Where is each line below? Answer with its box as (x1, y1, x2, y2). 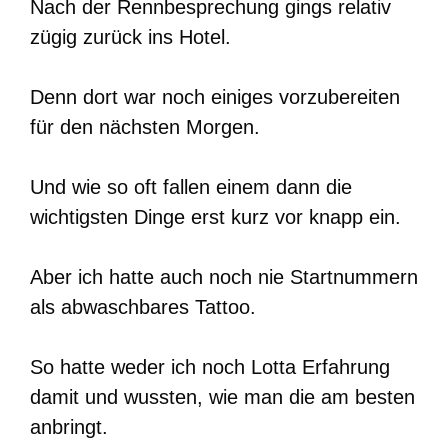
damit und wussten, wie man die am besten (30, 386, 415, 409)
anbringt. (30, 416, 108, 439)
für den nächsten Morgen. (30, 116, 260, 139)
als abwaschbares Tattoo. (30, 296, 256, 319)
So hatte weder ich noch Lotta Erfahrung (30, 356, 390, 379)
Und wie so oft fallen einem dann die (30, 176, 352, 199)
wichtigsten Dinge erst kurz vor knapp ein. (30, 206, 401, 229)
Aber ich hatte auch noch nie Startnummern (30, 266, 418, 289)
